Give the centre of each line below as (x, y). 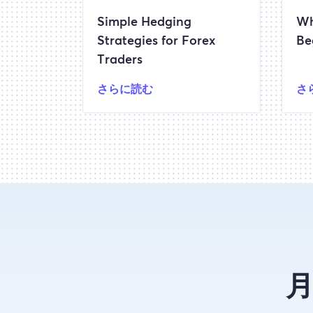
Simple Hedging (144, 22)
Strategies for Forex (156, 41)
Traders (120, 60)
